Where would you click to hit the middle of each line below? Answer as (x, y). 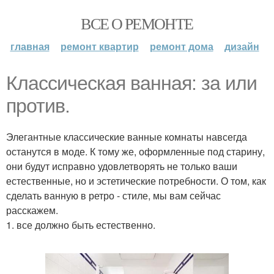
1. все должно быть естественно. (81, 225)
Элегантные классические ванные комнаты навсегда (127, 137)
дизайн (242, 46)
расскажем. (32, 210)
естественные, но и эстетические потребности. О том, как (136, 181)
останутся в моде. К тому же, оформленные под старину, (135, 151)
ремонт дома (181, 46)
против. (38, 106)
